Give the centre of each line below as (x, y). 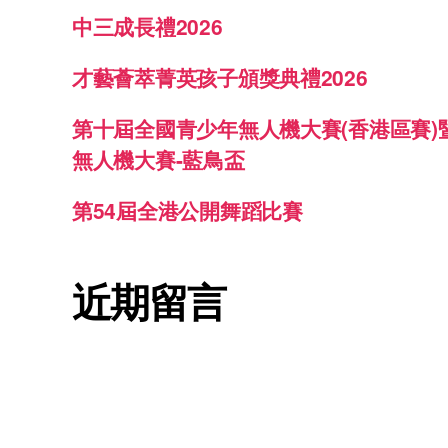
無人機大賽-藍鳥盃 (158, 159)
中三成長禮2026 (147, 26)
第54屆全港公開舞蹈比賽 (187, 210)
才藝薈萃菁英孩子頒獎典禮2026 (220, 77)
